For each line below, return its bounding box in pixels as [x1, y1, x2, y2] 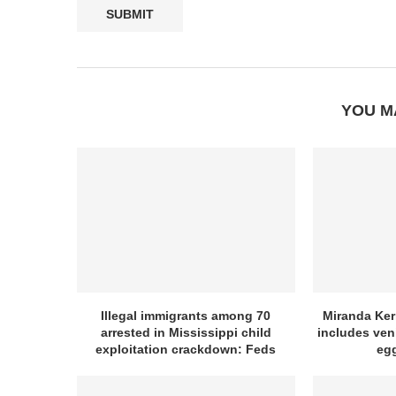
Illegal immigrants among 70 [101, 308, 271, 324]
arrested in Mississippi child [100, 325, 271, 340]
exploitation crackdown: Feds [95, 342, 277, 357]
